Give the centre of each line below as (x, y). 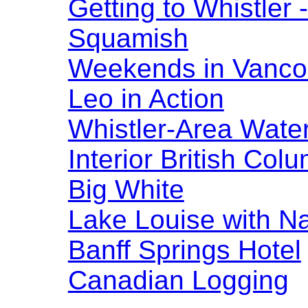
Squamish (128, 38)
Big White (126, 189)
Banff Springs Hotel (184, 250)
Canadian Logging (178, 280)
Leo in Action (146, 99)
